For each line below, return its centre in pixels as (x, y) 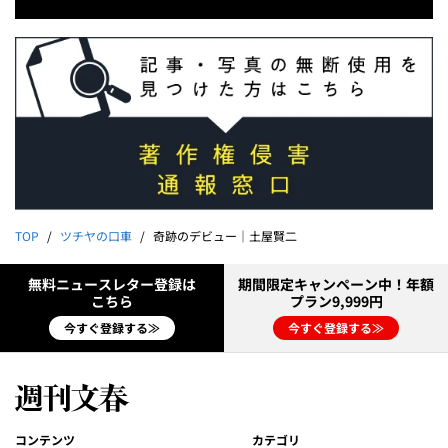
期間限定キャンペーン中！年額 (336, 284)
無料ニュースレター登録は (112, 284)
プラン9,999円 (336, 301)
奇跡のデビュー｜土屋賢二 (225, 236)
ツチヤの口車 (96, 236)
